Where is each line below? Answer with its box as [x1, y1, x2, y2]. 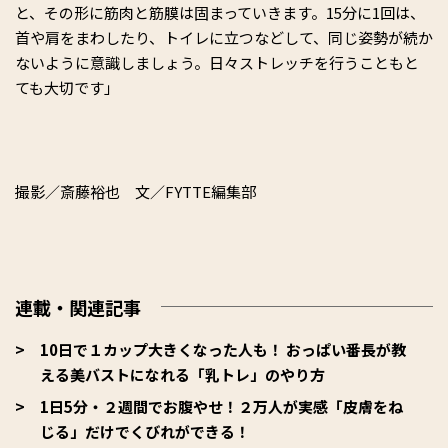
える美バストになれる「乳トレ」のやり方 [40, 363, 325, 385]
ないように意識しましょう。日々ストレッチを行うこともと [15, 51, 419, 73]
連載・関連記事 [15, 293, 141, 320]
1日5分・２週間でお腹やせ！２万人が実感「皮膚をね [40, 395, 403, 417]
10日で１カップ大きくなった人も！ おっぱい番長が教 [40, 338, 406, 360]
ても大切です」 [15, 76, 119, 98]
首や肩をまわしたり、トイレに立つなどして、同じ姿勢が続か [15, 26, 433, 48]
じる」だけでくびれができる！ [40, 420, 250, 442]
